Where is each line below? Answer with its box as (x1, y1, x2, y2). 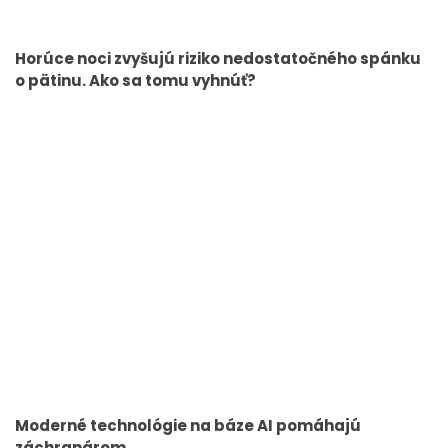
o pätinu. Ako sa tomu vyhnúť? (15, 70, 256, 92)
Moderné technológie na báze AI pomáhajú (15, 414, 361, 436)
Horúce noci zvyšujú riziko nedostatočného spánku (15, 48, 421, 70)
